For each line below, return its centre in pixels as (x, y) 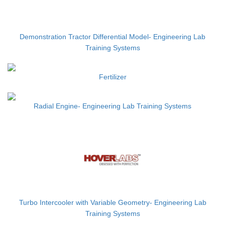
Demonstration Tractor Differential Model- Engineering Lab (113, 37)
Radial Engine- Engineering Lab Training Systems (113, 106)
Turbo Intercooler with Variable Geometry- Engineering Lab (113, 202)
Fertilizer (113, 77)
